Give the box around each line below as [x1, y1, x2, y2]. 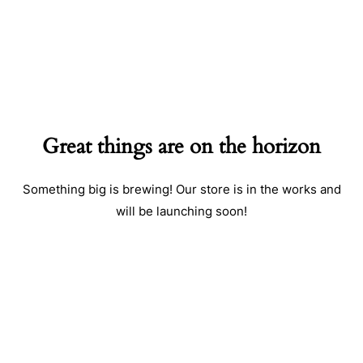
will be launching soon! [116, 203, 247, 220]
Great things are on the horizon [42, 132, 321, 161]
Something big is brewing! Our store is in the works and [22, 181, 341, 198]
